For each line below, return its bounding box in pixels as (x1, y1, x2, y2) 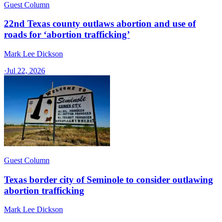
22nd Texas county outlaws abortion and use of (4, 18, 196, 29)
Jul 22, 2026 (6, 66, 45, 75)
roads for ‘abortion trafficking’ (4, 29, 130, 40)
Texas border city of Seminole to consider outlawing (4, 174, 213, 185)
